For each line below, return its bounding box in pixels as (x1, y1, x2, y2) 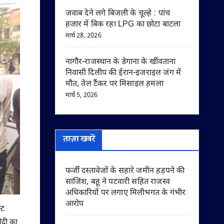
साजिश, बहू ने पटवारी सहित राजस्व (65, 177, 170, 187)
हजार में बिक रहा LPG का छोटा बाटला (65, 19, 181, 30)
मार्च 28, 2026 (65, 31, 101, 40)
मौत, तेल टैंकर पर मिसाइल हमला (65, 79, 163, 89)
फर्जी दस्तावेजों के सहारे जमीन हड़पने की (65, 166, 185, 176)
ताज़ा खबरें (62, 133, 95, 147)
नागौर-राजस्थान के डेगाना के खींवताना (65, 57, 176, 67)
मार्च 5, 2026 (65, 91, 98, 99)
